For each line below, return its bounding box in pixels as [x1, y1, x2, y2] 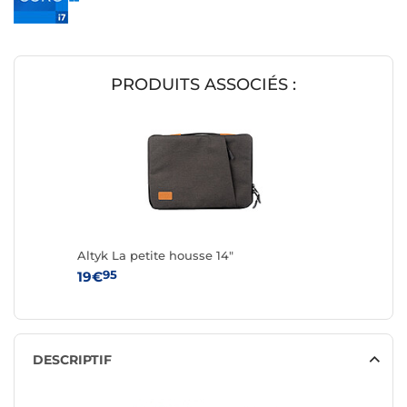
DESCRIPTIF [33, 352, 112, 369]
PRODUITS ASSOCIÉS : [111, 74, 296, 95]
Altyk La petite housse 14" [76, 248, 233, 263]
